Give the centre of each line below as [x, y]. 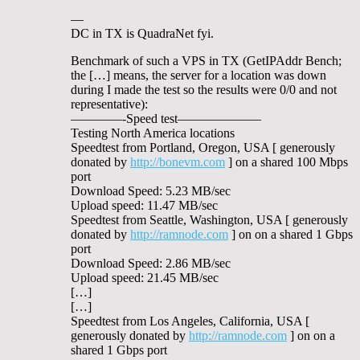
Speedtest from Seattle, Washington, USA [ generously [209, 219]
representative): [109, 104]
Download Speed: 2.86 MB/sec [151, 263]
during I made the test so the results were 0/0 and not [204, 89]
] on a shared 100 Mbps [286, 162]
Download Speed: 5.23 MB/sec [151, 190]
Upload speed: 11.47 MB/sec [144, 205]
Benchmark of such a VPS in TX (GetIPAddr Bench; [206, 60]
